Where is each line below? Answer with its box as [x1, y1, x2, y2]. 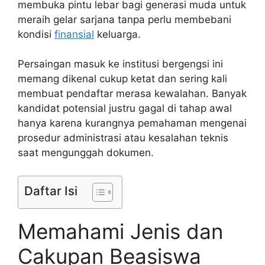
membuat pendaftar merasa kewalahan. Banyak [18, 88, 247, 100]
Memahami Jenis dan [18, 218, 223, 244]
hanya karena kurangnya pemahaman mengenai [18, 117, 247, 130]
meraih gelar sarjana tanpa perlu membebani [18, 13, 231, 25]
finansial [54, 28, 94, 40]
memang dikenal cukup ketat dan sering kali [18, 73, 227, 85]
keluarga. [94, 28, 141, 40]
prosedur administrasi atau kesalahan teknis [18, 132, 228, 144]
